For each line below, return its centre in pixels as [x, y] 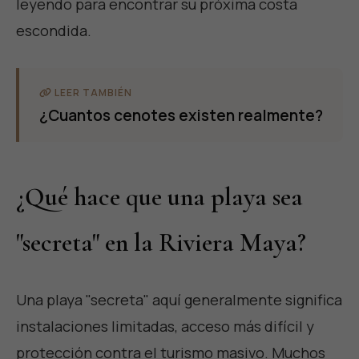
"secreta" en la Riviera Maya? [161, 243]
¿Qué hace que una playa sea [159, 197]
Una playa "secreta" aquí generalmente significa [179, 299]
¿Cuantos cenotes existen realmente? [181, 116]
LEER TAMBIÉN [92, 93]
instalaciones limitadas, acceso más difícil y [165, 326]
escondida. [54, 31]
